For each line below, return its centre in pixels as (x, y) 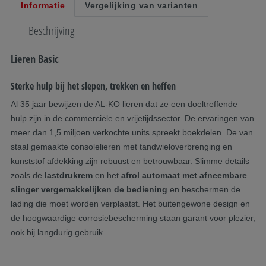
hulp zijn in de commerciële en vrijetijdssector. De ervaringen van (132, 118)
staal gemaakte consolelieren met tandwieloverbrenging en (121, 146)
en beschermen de (204, 189)
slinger (25, 189)
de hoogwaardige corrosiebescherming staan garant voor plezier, (133, 218)
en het (107, 175)
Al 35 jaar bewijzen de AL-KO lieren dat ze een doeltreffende (124, 104)
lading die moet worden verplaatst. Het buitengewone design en (130, 203)
